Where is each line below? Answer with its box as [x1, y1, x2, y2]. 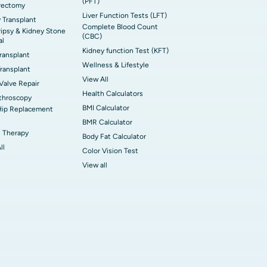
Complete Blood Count [82, 23, 158, 31]
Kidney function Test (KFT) [82, 46, 169, 55]
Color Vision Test [82, 147, 138, 155]
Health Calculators [82, 89, 143, 98]
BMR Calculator [82, 118, 132, 126]
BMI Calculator [82, 104, 129, 112]
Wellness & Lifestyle [82, 61, 149, 69]
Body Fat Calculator [82, 132, 146, 141]
